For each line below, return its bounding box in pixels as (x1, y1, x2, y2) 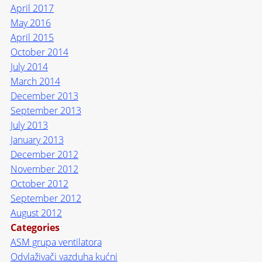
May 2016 (10, 16, 51, 29)
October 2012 (10, 177, 68, 190)
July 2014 (10, 60, 48, 73)
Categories (10, 220, 60, 234)
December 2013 (10, 89, 78, 102)
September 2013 (10, 104, 81, 117)
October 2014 (10, 45, 68, 58)
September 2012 (10, 191, 81, 205)
